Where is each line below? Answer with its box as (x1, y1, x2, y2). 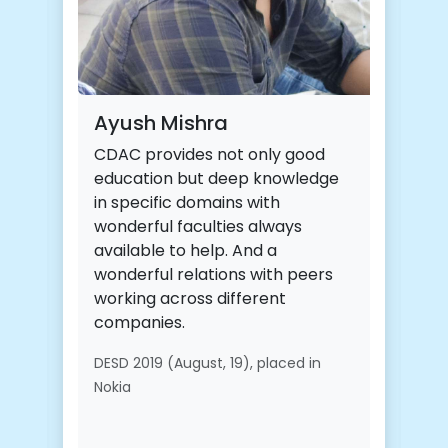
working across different (94, 287, 286, 311)
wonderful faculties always (94, 215, 302, 239)
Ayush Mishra (94, 109, 228, 138)
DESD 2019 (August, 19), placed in (94, 353, 321, 374)
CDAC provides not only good (94, 143, 325, 167)
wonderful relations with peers (94, 263, 333, 287)
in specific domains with (94, 191, 280, 215)
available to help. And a (94, 239, 277, 263)
